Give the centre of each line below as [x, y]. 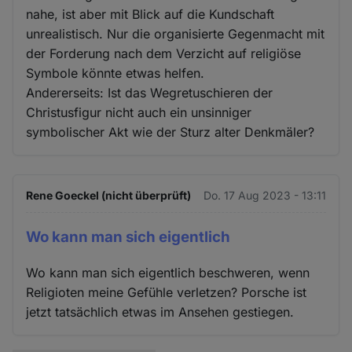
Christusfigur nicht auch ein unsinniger [139, 112]
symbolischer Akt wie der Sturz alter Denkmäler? [170, 132]
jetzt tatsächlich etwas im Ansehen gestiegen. [160, 312]
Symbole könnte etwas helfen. [115, 73]
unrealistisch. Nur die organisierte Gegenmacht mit [176, 33]
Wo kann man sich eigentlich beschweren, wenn [168, 272]
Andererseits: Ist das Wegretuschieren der [150, 92]
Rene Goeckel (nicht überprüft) [109, 195]
